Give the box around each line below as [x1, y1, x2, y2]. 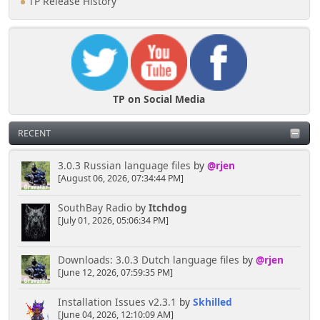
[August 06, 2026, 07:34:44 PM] [57, 172, 184, 185]
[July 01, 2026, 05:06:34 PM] [57, 214, 169, 227]
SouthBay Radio [57, 201, 132, 215]
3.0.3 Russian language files [57, 159, 191, 173]
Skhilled [192, 294, 232, 309]
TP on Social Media [113, 92, 206, 106]
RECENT [18, 126, 51, 139]
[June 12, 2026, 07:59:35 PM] [57, 266, 173, 279]
